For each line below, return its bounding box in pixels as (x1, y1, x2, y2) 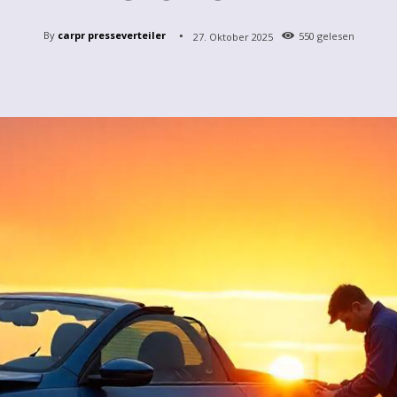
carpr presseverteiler (57, 27, 166, 42)
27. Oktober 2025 (192, 29, 273, 43)
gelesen (314, 29, 354, 43)
